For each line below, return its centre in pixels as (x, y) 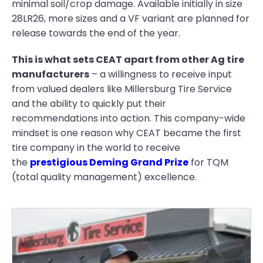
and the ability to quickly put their (89, 104)
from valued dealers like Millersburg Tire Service (122, 89)
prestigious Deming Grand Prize (109, 162)
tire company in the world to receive (96, 148)
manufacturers (50, 74)
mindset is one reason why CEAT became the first (127, 133)
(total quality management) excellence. (104, 177)
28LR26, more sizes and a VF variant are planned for (131, 18)
